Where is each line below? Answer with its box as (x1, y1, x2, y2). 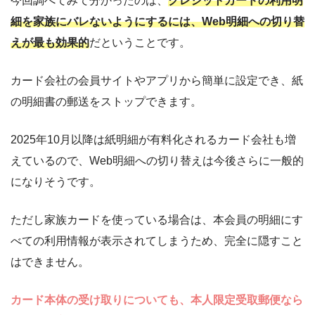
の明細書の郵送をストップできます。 (11, 95, 202, 108)
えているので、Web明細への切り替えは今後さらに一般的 (11, 154, 304, 167)
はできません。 (11, 255, 89, 268)
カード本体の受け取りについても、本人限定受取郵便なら (11, 293, 303, 306)
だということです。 (89, 36, 191, 49)
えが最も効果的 (11, 36, 89, 49)
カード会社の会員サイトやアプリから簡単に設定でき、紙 (11, 74, 303, 86)
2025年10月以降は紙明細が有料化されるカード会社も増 (11, 133, 296, 146)
